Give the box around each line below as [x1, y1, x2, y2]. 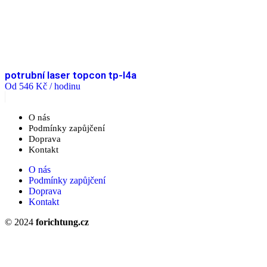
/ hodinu [49, 80, 80, 91]
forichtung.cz [36, 216, 89, 227]
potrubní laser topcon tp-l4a [5, 69, 136, 81]
